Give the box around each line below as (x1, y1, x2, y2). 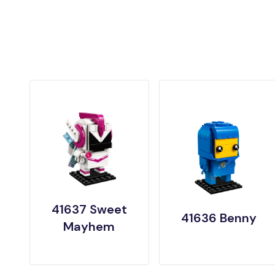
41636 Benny (180, 210, 257, 227)
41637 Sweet (51, 201, 127, 218)
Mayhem (63, 219, 115, 235)
